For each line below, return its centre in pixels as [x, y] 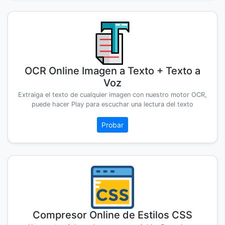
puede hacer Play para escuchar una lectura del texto [113, 104]
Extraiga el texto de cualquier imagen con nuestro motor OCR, [113, 95]
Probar [113, 125]
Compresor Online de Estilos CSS [113, 215]
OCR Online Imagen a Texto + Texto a [113, 71]
